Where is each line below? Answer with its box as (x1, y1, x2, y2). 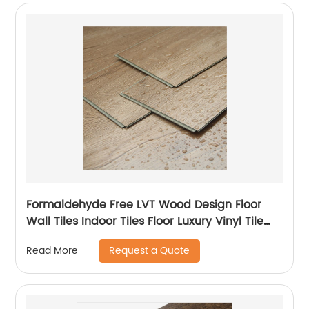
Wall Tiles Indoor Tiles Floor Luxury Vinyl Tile (26, 212, 264, 230)
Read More (26, 243, 79, 259)
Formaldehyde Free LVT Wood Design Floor (26, 195, 262, 214)
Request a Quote (109, 242, 190, 259)
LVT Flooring (26, 228, 92, 247)
